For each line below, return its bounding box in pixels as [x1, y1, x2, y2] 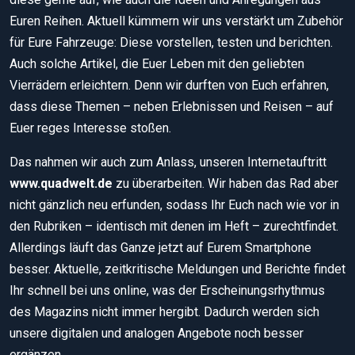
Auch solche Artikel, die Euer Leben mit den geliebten [10, 55, 304, 71]
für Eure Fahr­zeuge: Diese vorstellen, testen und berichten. [10, 34, 333, 50]
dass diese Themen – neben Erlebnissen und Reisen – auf [10, 98, 334, 114]
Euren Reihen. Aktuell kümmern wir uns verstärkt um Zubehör [10, 13, 343, 29]
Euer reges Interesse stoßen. [10, 120, 171, 136]
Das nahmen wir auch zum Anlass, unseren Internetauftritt [10, 154, 326, 170]
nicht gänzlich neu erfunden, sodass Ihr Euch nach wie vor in [10, 197, 339, 212]
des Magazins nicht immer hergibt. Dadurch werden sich [10, 303, 319, 319]
